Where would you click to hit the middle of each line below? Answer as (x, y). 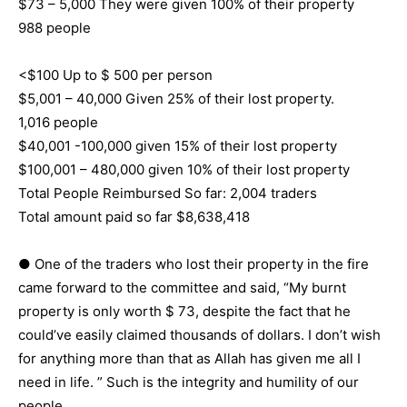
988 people (55, 27)
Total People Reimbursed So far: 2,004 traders (168, 193)
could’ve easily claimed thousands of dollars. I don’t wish (199, 334)
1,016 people (58, 122)
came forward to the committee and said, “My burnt (182, 287)
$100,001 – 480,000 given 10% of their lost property (184, 169)
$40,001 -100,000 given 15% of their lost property (178, 145)
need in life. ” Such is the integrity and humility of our (189, 382)
